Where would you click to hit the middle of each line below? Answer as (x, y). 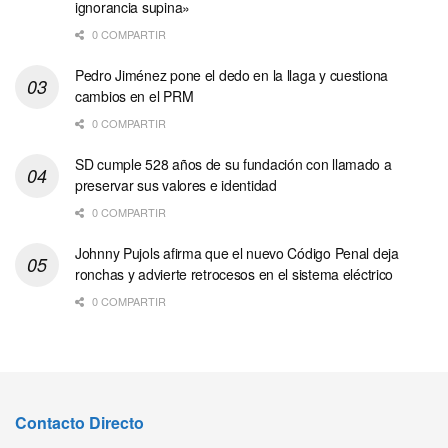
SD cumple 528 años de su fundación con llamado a (233, 164)
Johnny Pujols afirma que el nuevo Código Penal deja (237, 253)
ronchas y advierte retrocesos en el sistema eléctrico (234, 274)
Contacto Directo (79, 423)
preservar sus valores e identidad (176, 185)
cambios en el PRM (134, 96)
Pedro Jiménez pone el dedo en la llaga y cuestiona (232, 75)
